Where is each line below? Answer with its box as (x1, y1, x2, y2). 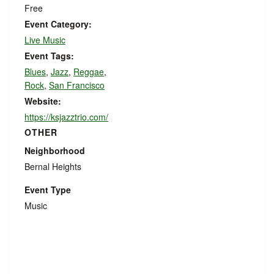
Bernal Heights (24, 160, 81, 172)
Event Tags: (24, 50, 74, 62)
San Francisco (49, 79, 105, 91)
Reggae (73, 65, 104, 78)
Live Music (24, 34, 65, 46)
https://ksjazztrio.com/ (24, 111, 108, 123)
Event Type (24, 183, 71, 196)
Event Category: (24, 18, 92, 30)
